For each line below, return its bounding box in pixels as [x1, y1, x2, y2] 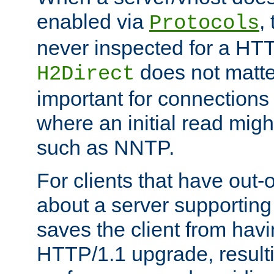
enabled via [37, 10, 149, 34]
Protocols [149, 12, 259, 35]
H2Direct [37, 62, 135, 86]
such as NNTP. [37, 136, 174, 160]
